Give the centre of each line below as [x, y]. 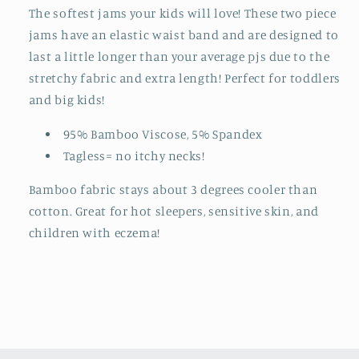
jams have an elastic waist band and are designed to [184, 34]
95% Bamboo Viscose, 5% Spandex [163, 134]
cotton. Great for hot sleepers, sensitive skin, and [173, 212]
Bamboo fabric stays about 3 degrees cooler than [173, 190]
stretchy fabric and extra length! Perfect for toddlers [184, 78]
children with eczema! [96, 233]
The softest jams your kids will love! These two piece [182, 13]
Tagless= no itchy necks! [134, 155]
